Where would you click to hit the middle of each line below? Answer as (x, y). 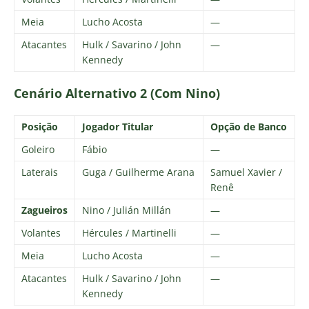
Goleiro (38, 149)
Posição (40, 126)
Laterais (40, 172)
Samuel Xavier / (246, 172)
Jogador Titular (118, 126)
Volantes (41, 232)
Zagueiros (44, 210)
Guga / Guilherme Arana (138, 172)
